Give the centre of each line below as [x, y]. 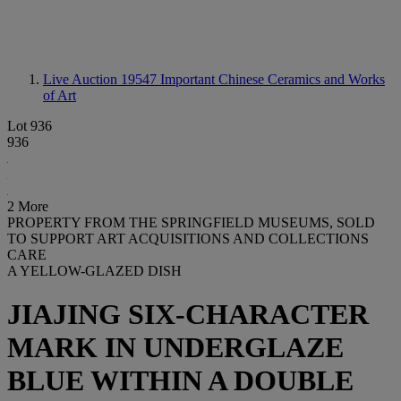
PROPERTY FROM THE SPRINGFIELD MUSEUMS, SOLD [191, 222]
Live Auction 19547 [102, 79]
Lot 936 [30, 126]
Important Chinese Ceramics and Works [273, 79]
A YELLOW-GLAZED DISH [94, 271]
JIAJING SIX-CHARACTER [188, 315]
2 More [28, 206]
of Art [60, 95]
